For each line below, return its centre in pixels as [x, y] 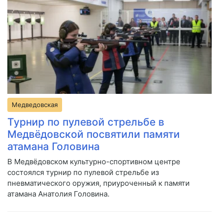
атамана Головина [54, 146]
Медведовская [35, 104]
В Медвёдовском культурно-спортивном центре [94, 161]
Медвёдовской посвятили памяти [94, 134]
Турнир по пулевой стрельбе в [86, 122]
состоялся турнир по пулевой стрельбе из [83, 172]
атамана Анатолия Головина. [58, 194]
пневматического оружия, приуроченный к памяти [99, 183]
